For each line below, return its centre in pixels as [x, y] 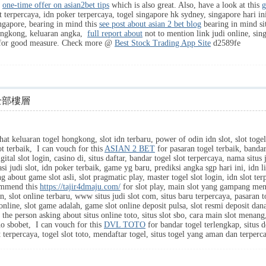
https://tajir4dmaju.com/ [80, 187]
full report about [115, 34]
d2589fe [226, 43]
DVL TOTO [125, 225]
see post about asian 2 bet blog [150, 24]
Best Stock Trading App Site [163, 43]
